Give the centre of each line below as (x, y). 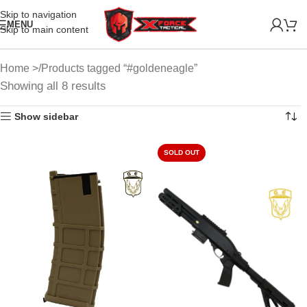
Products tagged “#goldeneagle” (119, 68)
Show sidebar (47, 116)
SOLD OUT (181, 152)
